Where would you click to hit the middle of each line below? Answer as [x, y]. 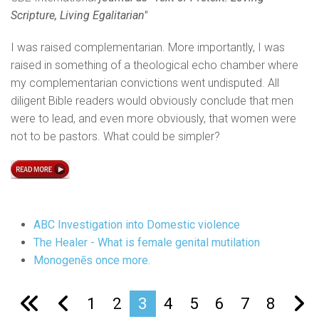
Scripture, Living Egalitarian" [79, 15]
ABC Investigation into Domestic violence [137, 224]
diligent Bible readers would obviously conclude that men [152, 101]
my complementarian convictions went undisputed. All [145, 83]
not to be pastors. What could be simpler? [115, 136]
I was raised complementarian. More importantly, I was [148, 47]
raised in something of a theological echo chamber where [155, 65]
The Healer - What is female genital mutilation [147, 242]
